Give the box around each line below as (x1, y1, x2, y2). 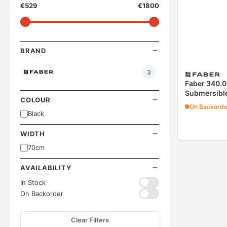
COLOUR (20, 96, 51, 104)
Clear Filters (70, 216, 109, 224)
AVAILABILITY (20, 164, 71, 172)
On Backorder (20, 190, 63, 198)
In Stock (20, 178, 46, 186)
